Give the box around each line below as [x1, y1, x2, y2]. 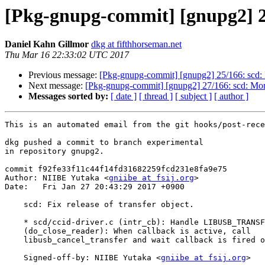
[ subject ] [175, 91, 212, 102]
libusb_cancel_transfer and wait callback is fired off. [5, 235, 24, 245]
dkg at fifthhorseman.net [91, 39, 182, 50]
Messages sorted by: [28, 91, 108, 102]
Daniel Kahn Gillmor [5, 39, 89, 50]
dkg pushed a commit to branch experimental [5, 138, 203, 147]
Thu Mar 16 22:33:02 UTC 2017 [5, 50, 129, 60]
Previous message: [28, 70, 99, 80]
